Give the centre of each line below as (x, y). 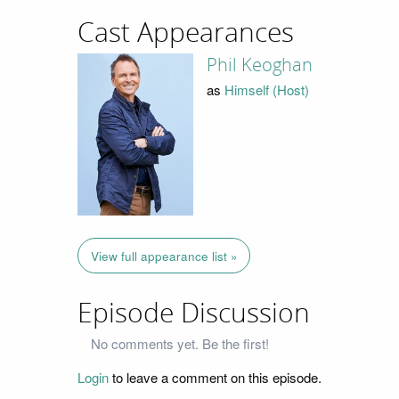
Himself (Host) (266, 90)
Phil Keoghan (259, 65)
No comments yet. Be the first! (180, 344)
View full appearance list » (164, 256)
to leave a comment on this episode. (215, 378)
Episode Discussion (194, 313)
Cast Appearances (186, 33)
